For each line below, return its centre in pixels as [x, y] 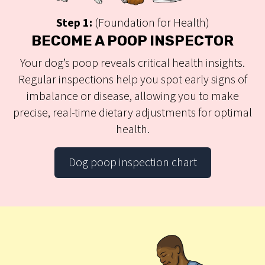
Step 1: [74, 23]
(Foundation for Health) [151, 23]
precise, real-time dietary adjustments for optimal [132, 113]
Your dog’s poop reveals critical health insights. [132, 64]
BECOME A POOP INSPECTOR [132, 41]
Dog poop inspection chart [132, 163]
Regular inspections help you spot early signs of [132, 80]
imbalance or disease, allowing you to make [132, 97]
